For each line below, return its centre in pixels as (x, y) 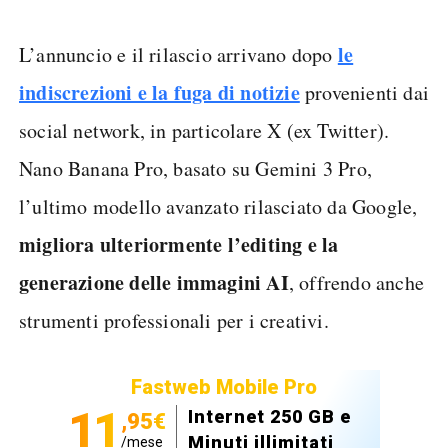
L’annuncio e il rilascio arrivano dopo (178, 54)
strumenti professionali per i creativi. (174, 320)
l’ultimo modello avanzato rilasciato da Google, (218, 206)
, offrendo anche (356, 282)
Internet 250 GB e (269, 416)
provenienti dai (364, 92)
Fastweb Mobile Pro (224, 387)
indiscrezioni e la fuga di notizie (159, 92)
